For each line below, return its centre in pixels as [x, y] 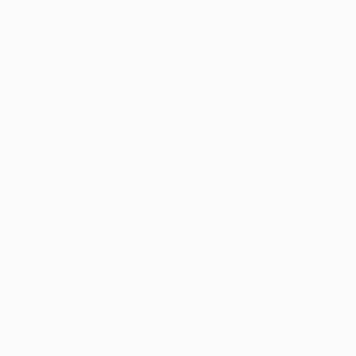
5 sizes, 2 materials [156, 47]
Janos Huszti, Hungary [104, 29]
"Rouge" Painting [98, 12]
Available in [75, 47]
